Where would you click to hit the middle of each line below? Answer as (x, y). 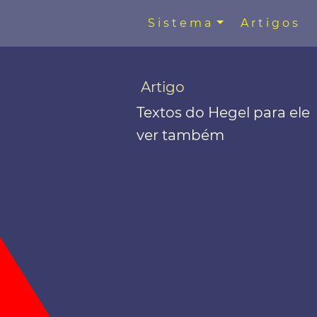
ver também (180, 135)
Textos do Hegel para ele (223, 112)
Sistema (181, 23)
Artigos (270, 23)
